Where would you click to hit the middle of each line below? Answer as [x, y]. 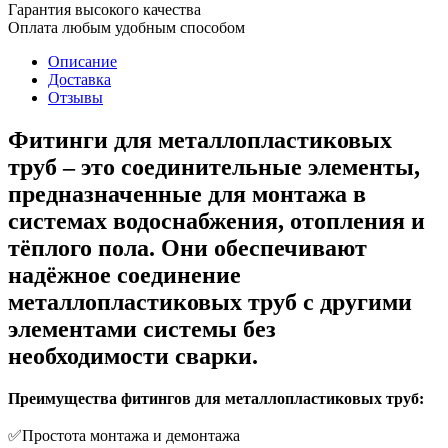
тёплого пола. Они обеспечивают [187, 248]
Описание [82, 62]
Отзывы [75, 98]
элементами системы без [142, 329]
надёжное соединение [124, 275]
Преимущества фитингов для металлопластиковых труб [213, 399]
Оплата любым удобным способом [126, 28]
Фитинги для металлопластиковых [200, 140]
